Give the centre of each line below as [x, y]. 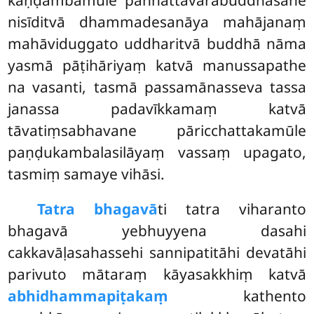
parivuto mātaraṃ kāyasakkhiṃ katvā [157, 274]
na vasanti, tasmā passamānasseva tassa [157, 87]
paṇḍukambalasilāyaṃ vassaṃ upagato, [157, 152]
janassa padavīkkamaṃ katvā [157, 108]
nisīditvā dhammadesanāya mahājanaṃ [157, 21]
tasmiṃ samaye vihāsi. [87, 173]
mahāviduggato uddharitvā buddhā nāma [157, 43]
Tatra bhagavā [97, 209]
